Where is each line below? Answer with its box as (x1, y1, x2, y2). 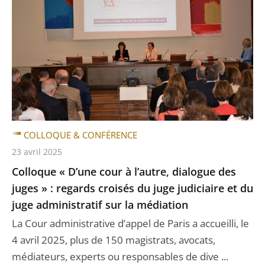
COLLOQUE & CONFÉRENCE (24, 128, 137, 141)
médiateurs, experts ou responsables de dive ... (12, 249, 228, 263)
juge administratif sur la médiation (12, 197, 188, 212)
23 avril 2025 (12, 146, 62, 157)
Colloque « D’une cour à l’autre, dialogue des (12, 164, 236, 179)
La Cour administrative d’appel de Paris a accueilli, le (12, 216, 249, 230)
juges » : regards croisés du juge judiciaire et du (12, 180, 253, 195)
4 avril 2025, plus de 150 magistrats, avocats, (12, 232, 215, 247)
